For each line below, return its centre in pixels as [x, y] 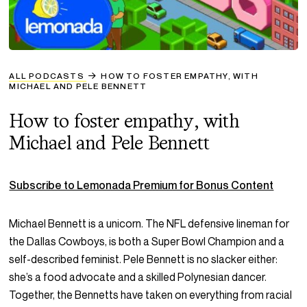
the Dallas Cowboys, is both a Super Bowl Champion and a [147, 242]
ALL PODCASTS [47, 76]
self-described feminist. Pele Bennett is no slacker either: [144, 259]
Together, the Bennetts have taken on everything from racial [151, 295]
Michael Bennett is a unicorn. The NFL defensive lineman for [149, 224]
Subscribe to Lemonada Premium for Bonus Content [142, 185]
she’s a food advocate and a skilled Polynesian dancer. [138, 277]
